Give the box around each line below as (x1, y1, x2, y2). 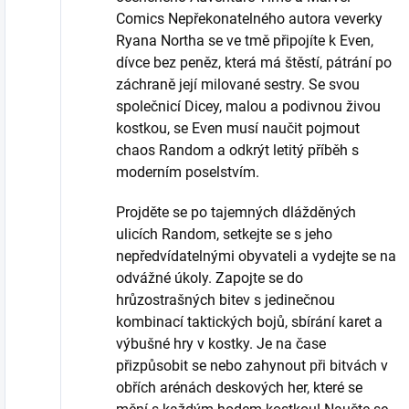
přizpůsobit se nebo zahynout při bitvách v (116, 356, 388, 374)
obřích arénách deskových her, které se (116, 378, 362, 396)
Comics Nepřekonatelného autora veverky (116, 9, 383, 27)
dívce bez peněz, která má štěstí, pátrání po (116, 53, 392, 71)
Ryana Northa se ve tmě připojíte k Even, (116, 31, 373, 49)
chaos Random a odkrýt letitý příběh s (116, 141, 359, 159)
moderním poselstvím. (116, 163, 259, 181)
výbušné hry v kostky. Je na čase (116, 334, 326, 352)
